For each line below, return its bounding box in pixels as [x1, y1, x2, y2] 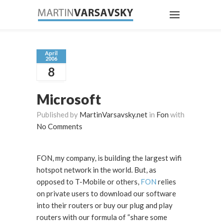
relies [156, 177, 176, 186]
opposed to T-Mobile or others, [37, 177, 141, 186]
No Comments [37, 122, 82, 131]
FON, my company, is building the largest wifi [37, 153, 182, 162]
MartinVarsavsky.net [79, 110, 147, 119]
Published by [37, 110, 79, 119]
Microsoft [37, 91, 101, 108]
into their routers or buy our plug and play [37, 201, 173, 210]
